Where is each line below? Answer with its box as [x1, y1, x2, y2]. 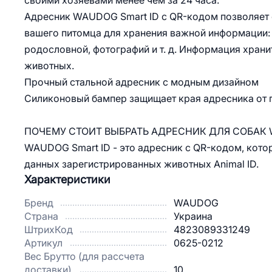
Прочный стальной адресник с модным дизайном [24, 76, 259, 87]
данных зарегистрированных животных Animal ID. [24, 158, 259, 169]
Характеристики [24, 173, 110, 186]
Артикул [24, 237, 63, 248]
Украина [174, 211, 212, 222]
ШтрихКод [24, 224, 73, 235]
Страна [24, 211, 58, 222]
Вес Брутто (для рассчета [24, 251, 144, 262]
